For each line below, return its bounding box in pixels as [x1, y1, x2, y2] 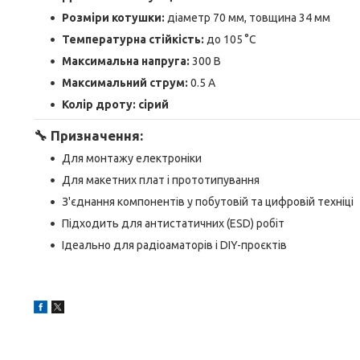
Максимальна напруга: [62, 55, 190, 67]
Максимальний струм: [62, 76, 188, 89]
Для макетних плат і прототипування [62, 174, 260, 186]
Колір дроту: [62, 98, 136, 111]
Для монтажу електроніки [62, 152, 202, 165]
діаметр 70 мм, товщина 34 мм [165, 11, 330, 24]
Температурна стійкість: [62, 33, 204, 46]
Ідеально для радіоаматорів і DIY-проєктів [62, 239, 287, 252]
